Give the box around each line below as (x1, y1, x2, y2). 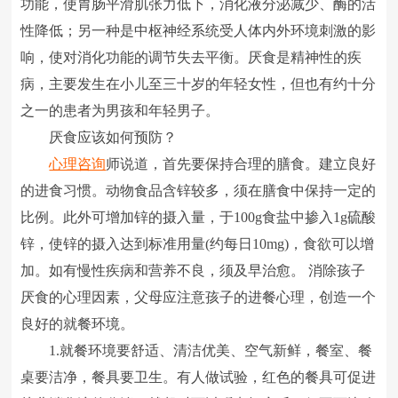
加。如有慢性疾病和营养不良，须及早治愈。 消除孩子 (20, 263, 366, 278)
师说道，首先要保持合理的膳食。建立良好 (106, 156, 377, 171)
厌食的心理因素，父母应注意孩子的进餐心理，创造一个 (20, 290, 377, 305)
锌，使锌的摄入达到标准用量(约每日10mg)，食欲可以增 (20, 236, 375, 251)
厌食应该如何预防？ (20, 130, 178, 145)
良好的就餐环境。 (20, 316, 135, 331)
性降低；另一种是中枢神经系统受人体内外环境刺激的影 (20, 23, 377, 38)
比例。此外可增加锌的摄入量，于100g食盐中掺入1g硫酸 (20, 210, 377, 225)
